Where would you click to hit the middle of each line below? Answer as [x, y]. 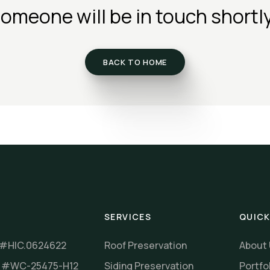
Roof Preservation [146, 245]
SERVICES [128, 217]
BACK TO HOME [135, 62]
